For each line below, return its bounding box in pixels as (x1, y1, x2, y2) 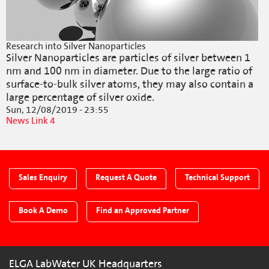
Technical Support (185, 172, 250, 183)
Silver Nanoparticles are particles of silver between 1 (6, 50, 250, 65)
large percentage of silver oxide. (6, 90, 159, 105)
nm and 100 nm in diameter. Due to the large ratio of (6, 64, 252, 79)
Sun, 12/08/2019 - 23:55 (6, 103, 109, 116)
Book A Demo (19, 205, 68, 216)
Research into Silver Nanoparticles (6, 40, 146, 53)
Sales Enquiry (19, 172, 67, 183)
